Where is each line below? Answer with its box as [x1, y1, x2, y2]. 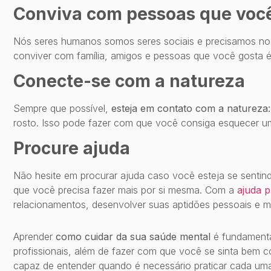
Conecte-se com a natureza [13, 71, 245, 92]
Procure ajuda [13, 138, 130, 159]
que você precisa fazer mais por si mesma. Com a [13, 184, 237, 197]
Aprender [13, 230, 56, 243]
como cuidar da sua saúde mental [56, 230, 211, 243]
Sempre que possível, [13, 102, 111, 115]
